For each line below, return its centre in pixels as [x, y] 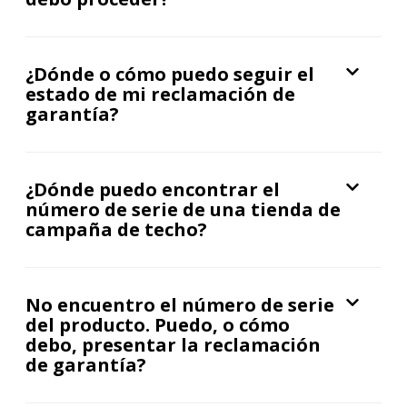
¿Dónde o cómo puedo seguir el [170, 74]
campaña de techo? [116, 229]
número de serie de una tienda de [183, 209]
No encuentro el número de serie [180, 305]
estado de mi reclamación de [160, 94]
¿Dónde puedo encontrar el [153, 189]
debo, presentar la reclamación [173, 345]
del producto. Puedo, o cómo [158, 325]
